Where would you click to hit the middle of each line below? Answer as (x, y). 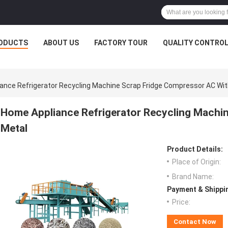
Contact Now (195, 222)
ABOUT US (61, 43)
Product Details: (195, 149)
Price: (181, 202)
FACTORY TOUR (121, 43)
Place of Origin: (196, 162)
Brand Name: (193, 177)
